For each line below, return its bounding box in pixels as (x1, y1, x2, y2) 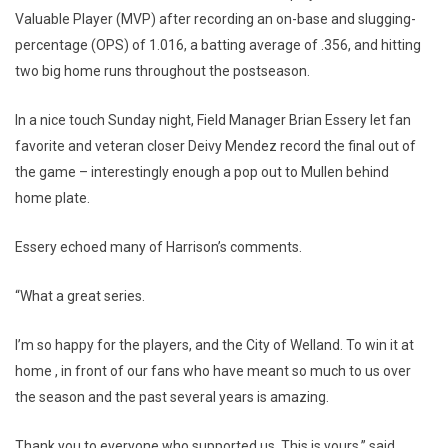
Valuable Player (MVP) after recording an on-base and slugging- (15, 11, 416, 28)
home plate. (15, 190, 90, 207)
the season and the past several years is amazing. (15, 389, 329, 406)
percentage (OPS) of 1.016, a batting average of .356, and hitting (15, 37, 421, 54)
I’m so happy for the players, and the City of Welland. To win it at (15, 337, 414, 354)
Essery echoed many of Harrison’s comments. (15, 239, 302, 256)
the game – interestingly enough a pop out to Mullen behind (15, 164, 389, 181)
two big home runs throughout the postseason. (15, 63, 310, 80)
